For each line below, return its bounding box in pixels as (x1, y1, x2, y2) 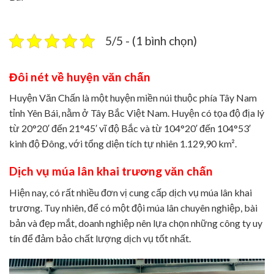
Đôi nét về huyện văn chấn (9, 69, 150, 84)
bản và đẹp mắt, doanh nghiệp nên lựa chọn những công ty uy (9, 217, 262, 229)
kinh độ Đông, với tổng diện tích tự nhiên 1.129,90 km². (9, 138, 237, 150)
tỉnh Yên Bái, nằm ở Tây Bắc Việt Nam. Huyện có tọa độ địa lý (9, 107, 264, 119)
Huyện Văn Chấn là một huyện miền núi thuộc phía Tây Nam (9, 92, 257, 104)
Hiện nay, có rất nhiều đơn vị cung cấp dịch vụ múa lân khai (9, 186, 252, 198)
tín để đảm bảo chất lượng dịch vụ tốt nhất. (9, 232, 191, 244)
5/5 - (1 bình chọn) (105, 33, 197, 48)
